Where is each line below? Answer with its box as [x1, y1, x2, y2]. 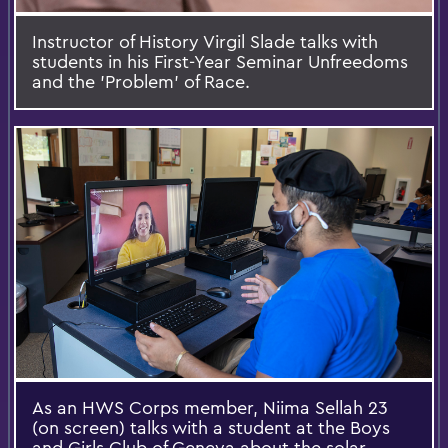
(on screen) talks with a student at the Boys [32, 415, 390, 439]
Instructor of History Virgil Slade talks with [32, 29, 378, 53]
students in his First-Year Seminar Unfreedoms [32, 49, 408, 73]
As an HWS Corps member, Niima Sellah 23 [32, 395, 388, 419]
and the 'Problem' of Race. [32, 69, 250, 93]
